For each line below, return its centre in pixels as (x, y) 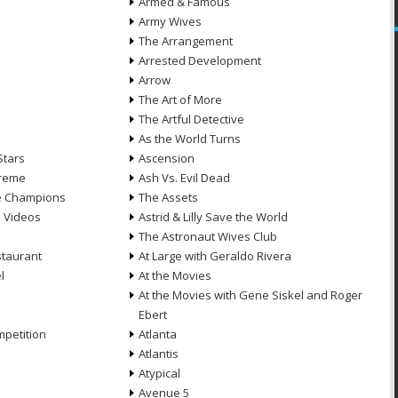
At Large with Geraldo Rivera (215, 256)
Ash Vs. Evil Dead (184, 178)
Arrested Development (199, 60)
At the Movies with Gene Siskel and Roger (250, 295)
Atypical (159, 373)
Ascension (166, 158)
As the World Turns (189, 139)
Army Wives (170, 21)
